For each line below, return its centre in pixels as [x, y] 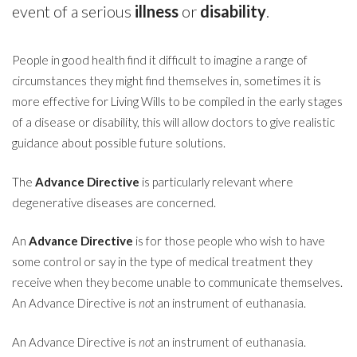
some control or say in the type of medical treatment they [162, 262]
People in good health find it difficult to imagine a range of [160, 60]
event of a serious [73, 12]
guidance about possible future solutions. [119, 143]
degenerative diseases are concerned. [114, 202]
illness [157, 12]
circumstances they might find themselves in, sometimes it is [167, 81]
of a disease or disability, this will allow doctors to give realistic [173, 122]
